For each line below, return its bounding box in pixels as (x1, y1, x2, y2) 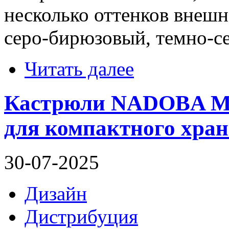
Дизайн (25, 182, 87, 205)
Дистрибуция (25, 205, 138, 228)
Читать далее (25, 58, 134, 80)
